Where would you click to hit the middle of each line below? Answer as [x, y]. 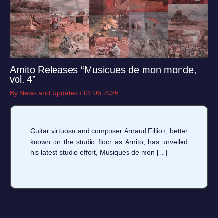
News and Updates [50, 93]
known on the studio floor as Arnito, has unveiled [109, 142]
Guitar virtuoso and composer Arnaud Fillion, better [109, 131]
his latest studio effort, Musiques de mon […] [99, 153]
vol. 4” [23, 80]
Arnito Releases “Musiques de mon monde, [103, 70]
